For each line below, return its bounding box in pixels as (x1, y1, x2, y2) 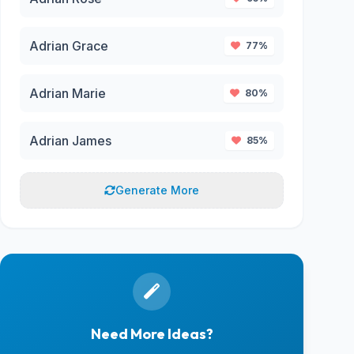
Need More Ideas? (90, 325, 213, 343)
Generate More (115, 183, 199, 197)
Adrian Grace (29, 38, 108, 54)
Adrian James (29, 133, 111, 149)
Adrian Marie (29, 85, 106, 101)
